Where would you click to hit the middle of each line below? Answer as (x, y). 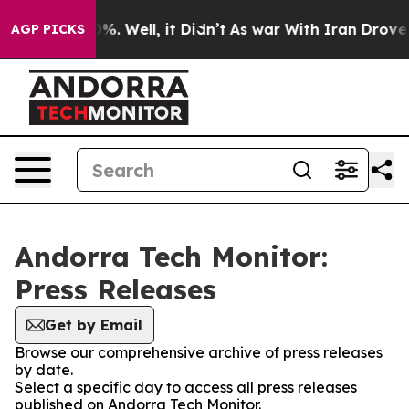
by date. (44, 370)
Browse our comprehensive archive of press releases (199, 352)
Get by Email (94, 325)
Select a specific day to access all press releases (186, 387)
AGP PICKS (48, 29)
